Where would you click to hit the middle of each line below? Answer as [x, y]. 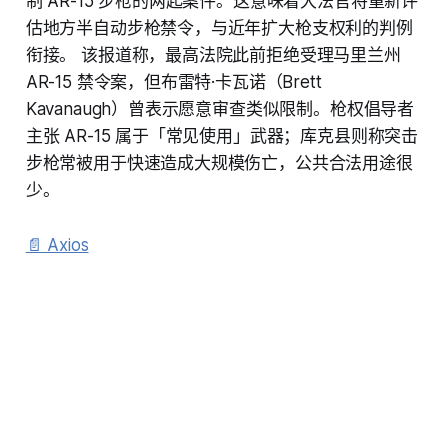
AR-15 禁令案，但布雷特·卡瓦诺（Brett [173, 81]
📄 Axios [57, 244]
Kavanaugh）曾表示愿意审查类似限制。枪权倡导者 [220, 108]
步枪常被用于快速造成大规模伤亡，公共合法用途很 [219, 162]
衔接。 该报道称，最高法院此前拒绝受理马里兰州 [213, 54]
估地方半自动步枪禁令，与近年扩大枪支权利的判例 [219, 27]
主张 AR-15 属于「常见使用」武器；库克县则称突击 [222, 135]
